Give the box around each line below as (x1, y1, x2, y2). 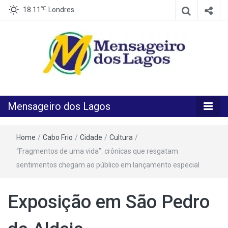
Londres (48, 6, 74, 14)
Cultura (109, 133, 133, 141)
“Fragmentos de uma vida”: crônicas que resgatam (16, 147, 178, 155)
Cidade (80, 133, 102, 141)
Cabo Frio (43, 133, 73, 141)
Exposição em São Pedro (8, 191, 210, 213)
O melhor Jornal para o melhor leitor (8, 79, 129, 89)
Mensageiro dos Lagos (8, 100, 110, 112)
